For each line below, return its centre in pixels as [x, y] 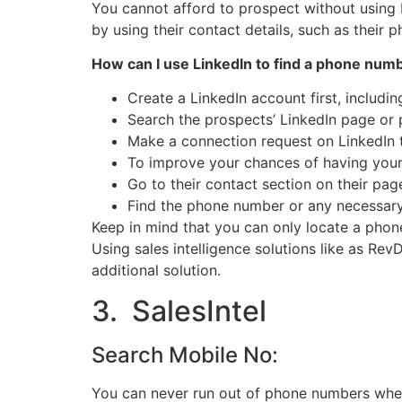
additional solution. [156, 271]
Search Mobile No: [185, 354]
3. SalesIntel [179, 310]
